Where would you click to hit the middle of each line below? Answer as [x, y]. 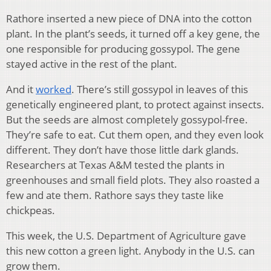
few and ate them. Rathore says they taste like [115, 195]
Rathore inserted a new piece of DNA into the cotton [129, 18]
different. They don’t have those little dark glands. [122, 149]
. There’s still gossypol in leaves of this [160, 89]
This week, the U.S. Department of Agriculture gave [126, 235]
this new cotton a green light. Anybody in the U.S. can [130, 250]
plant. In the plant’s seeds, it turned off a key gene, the [133, 33]
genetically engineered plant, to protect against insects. [135, 104]
